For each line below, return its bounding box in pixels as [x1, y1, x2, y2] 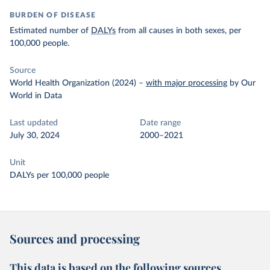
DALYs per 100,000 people [10, 171, 109, 180]
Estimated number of [10, 27, 91, 35]
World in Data [10, 92, 62, 100]
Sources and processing [10, 230, 140, 246]
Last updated [10, 119, 58, 127]
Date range [140, 119, 181, 127]
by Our [230, 79, 256, 87]
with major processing [146, 79, 227, 87]
